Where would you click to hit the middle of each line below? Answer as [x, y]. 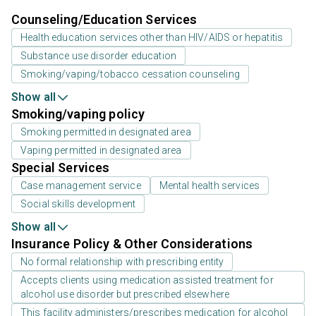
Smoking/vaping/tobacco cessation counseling [130, 74]
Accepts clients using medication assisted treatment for [147, 280]
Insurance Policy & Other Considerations [132, 243]
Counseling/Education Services [104, 19]
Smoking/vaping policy [78, 114]
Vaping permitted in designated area [101, 150]
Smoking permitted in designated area [106, 132]
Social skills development [78, 203]
